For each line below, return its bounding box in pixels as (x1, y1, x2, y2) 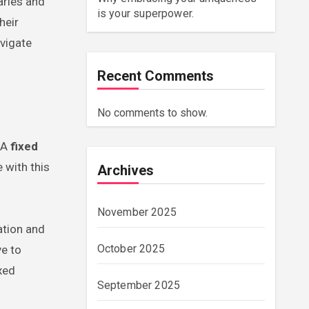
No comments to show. (97, 106, 208, 119)
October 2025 (97, 242, 165, 255)
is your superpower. (97, 7, 195, 20)
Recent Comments (97, 68, 214, 84)
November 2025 (97, 206, 177, 219)
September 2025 (97, 279, 181, 292)
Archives (97, 162, 154, 179)
